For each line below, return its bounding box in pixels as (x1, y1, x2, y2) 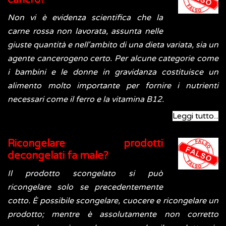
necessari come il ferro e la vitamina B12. (8, 94, 164, 105)
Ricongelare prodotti (8, 138, 163, 150)
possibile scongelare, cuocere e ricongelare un (39, 196, 219, 206)
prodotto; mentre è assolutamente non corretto (8, 209, 218, 220)
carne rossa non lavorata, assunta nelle (8, 26, 163, 37)
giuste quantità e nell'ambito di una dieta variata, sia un (8, 40, 218, 50)
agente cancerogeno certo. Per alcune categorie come (8, 53, 218, 64)
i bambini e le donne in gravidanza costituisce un (8, 67, 218, 78)
